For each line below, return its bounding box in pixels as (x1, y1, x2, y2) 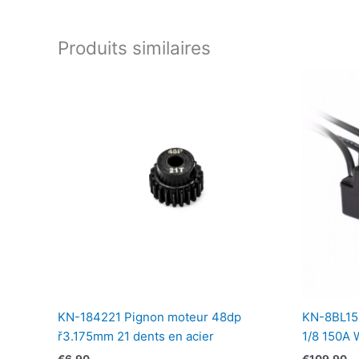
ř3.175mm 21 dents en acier (58, 329, 214, 345)
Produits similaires (58, 36, 211, 58)
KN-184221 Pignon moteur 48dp (58, 309, 241, 325)
